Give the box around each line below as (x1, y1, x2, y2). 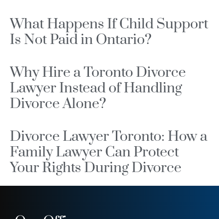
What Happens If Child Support (10, 15, 208, 34)
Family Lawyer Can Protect (10, 143, 179, 162)
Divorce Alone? (10, 95, 106, 113)
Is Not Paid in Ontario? (10, 31, 152, 49)
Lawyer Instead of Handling (10, 79, 182, 98)
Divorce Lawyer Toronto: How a (10, 128, 207, 146)
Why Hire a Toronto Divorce (10, 64, 186, 82)
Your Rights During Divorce (10, 159, 181, 177)
